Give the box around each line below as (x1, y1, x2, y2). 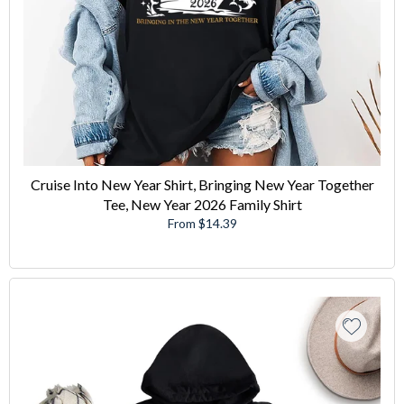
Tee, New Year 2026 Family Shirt (102, 195, 302, 213)
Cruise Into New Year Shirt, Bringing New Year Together (30, 175, 374, 193)
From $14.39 (167, 215, 237, 231)
